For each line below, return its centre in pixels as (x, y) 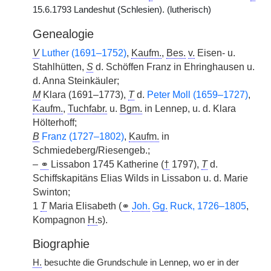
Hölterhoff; (55, 122)
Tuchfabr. (87, 109)
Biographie (61, 244)
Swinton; (51, 192)
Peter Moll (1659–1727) (198, 95)
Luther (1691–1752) (84, 53)
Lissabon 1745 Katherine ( (106, 164)
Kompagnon (60, 220)
